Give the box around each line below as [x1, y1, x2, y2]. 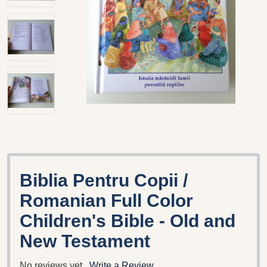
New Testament [20, 231, 150, 251]
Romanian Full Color [20, 190, 193, 210]
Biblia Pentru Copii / [20, 170, 188, 190]
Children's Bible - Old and [20, 210, 235, 231]
